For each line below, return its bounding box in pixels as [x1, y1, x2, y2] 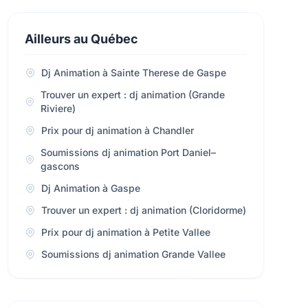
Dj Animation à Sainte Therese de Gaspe [41, 67, 226, 78]
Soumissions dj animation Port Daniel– [41, 146, 216, 158]
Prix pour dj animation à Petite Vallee [41, 226, 210, 238]
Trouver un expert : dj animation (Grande [40, 89, 225, 100]
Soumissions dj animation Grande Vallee [41, 248, 225, 260]
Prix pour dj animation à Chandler [41, 124, 194, 136]
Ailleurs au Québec [24, 32, 138, 46]
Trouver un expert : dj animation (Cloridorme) [41, 204, 246, 216]
